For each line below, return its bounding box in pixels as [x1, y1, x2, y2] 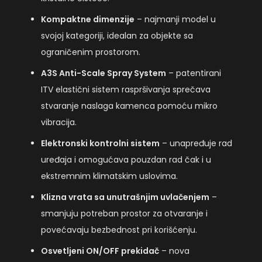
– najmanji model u [135, 13, 216, 25]
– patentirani [166, 67, 221, 79]
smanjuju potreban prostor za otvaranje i [41, 207, 208, 219]
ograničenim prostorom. [41, 46, 140, 58]
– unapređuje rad [160, 137, 232, 149]
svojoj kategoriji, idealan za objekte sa [41, 29, 193, 42]
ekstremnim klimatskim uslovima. [41, 170, 178, 182]
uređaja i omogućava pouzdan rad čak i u [41, 153, 211, 166]
